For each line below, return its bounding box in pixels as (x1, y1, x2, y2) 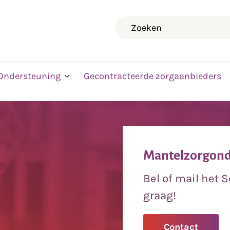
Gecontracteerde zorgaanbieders (84, 70, 221, 82)
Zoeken (9, 24, 33, 32)
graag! (143, 188, 176, 202)
